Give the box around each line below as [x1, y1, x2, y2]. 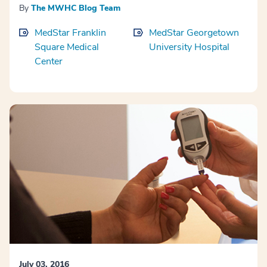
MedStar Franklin [35, 26, 106, 39]
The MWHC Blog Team [31, 2, 120, 14]
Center [35, 54, 63, 68]
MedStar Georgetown [149, 26, 239, 39]
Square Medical [35, 40, 99, 54]
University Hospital [149, 40, 229, 54]
